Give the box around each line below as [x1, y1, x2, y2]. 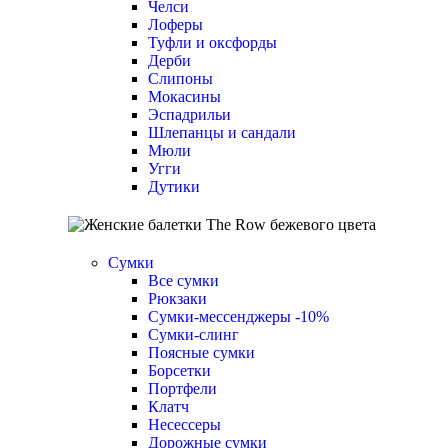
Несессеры [148, 416, 221, 433]
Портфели [148, 380, 217, 397]
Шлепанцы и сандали [148, 124, 296, 141]
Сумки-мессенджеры [148, 308, 295, 325]
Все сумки [148, 272, 219, 289]
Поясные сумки [148, 344, 255, 361]
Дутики [148, 178, 200, 195]
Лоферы [148, 16, 203, 33]
